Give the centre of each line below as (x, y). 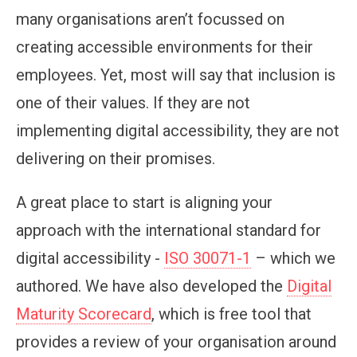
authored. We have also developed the (151, 286)
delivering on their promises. (116, 158)
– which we (293, 258)
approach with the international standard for (169, 230)
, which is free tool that (231, 314)
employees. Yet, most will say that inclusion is (176, 75)
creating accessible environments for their (165, 47)
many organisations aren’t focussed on (150, 19)
